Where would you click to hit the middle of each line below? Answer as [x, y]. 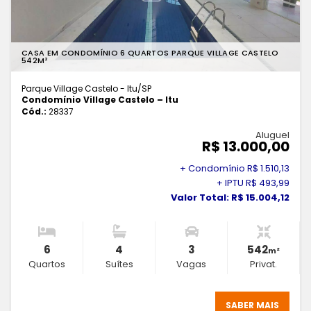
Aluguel [272, 135]
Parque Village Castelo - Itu [79, 89]
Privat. [263, 264]
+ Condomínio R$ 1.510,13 [235, 169]
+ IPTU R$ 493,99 [253, 183]
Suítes [119, 264]
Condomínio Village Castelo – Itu [100, 100]
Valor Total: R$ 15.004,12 [230, 198]
